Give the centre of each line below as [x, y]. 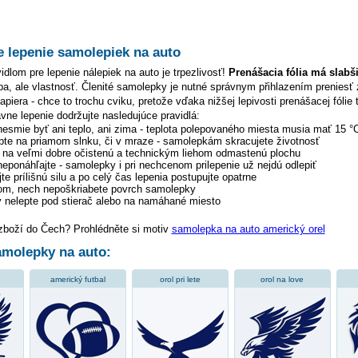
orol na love [282, 280]
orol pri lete [180, 280]
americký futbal [78, 280]
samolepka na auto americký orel [248, 229]
